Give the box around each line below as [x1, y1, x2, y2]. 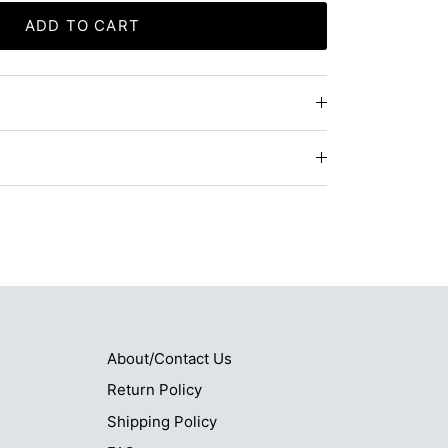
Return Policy [107, 380, 202, 400]
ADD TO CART [24, 16, 140, 36]
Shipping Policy [107, 411, 217, 431]
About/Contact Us [107, 348, 232, 368]
